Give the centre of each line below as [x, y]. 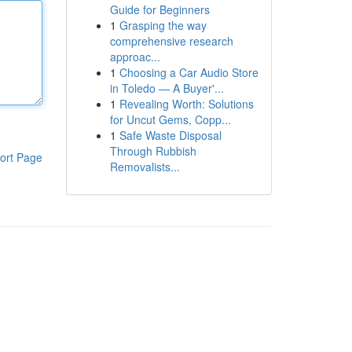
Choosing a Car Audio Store [189, 72]
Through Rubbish [153, 151]
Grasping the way [163, 25]
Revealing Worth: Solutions [186, 104]
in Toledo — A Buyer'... [167, 88]
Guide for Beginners [159, 9]
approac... [135, 57]
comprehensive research [171, 41]
